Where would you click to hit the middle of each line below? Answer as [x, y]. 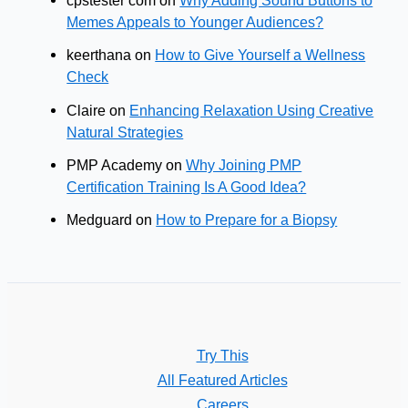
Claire [87, 110]
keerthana [99, 55]
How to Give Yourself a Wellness [260, 55]
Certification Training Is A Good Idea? [187, 187]
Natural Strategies [125, 132]
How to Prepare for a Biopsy [247, 220]
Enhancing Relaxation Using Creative [252, 110]
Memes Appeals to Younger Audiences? [195, 22]
